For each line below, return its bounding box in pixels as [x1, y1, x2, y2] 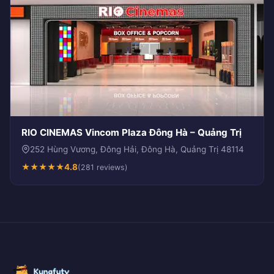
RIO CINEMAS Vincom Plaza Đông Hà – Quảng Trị [21, 126, 242, 138]
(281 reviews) [78, 162, 128, 172]
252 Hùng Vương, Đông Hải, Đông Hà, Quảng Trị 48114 [30, 144, 244, 154]
